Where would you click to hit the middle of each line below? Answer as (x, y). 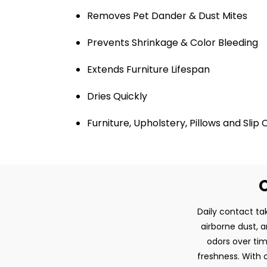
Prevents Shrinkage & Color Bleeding (173, 43)
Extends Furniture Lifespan (148, 69)
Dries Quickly (118, 96)
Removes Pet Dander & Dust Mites (167, 16)
